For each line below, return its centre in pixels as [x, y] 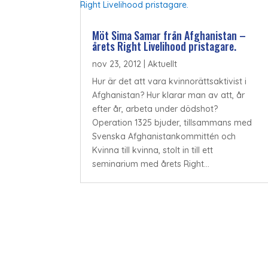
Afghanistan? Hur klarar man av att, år [169, 95]
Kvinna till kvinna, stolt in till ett [153, 150]
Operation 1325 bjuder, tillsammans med [172, 122]
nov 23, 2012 [117, 64]
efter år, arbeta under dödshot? [155, 109]
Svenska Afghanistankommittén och [164, 136]
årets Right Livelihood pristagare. [165, 46]
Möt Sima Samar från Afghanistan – [169, 35]
